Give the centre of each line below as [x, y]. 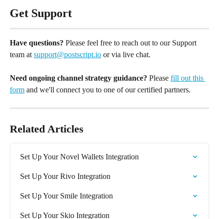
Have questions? [37, 43]
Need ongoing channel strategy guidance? [78, 78]
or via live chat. [127, 54]
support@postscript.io [67, 54]
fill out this [188, 78]
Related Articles [47, 129]
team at [22, 54]
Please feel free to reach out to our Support [131, 43]
